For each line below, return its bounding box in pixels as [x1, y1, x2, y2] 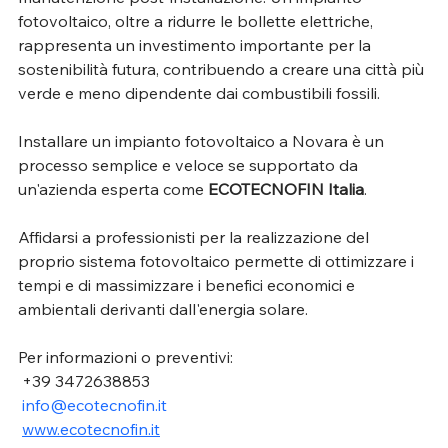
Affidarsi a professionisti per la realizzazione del [18, 226, 373, 247]
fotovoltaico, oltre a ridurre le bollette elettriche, [18, 10, 377, 31]
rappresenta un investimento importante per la [18, 34, 375, 55]
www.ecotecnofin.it [22, 418, 160, 439]
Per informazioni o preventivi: [18, 346, 233, 367]
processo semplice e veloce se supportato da [18, 154, 362, 175]
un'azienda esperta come [18, 178, 208, 199]
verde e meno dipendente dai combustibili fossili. [18, 82, 380, 103]
